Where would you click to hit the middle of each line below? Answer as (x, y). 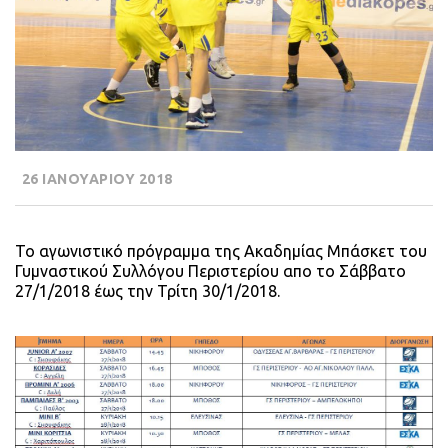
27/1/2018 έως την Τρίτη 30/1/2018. (147, 291)
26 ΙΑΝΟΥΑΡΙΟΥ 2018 (95, 179)
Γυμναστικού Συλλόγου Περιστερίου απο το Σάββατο (210, 271)
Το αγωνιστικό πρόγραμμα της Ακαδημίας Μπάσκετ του (221, 251)
